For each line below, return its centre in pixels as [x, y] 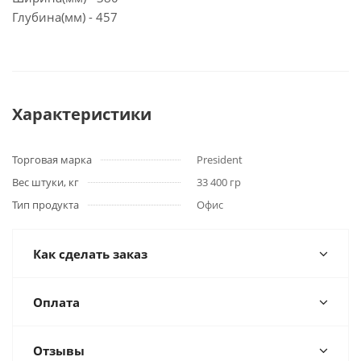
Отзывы [59, 351]
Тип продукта [46, 205]
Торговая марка [52, 160]
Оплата [56, 302]
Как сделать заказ [90, 254]
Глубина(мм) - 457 [65, 17]
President [220, 160]
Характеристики [82, 114]
